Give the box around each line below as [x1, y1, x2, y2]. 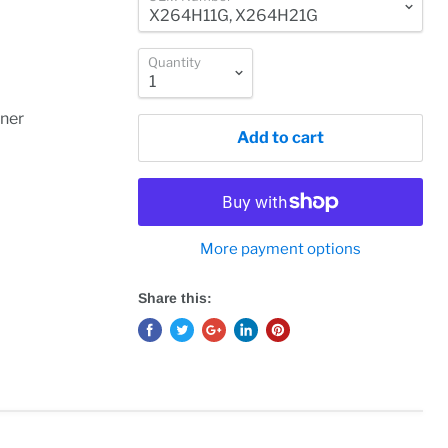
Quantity [148, 54, 202, 71]
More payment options [200, 240, 362, 259]
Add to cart [237, 128, 325, 148]
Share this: [138, 290, 213, 307]
